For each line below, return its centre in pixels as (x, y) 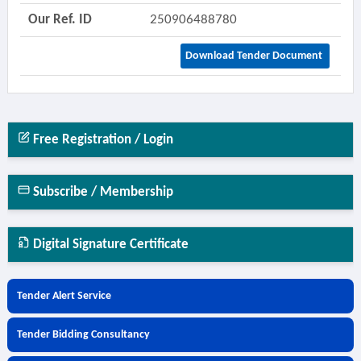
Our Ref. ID (60, 20)
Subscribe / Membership (101, 192)
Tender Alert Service (64, 296)
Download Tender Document (255, 56)
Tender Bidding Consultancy (83, 335)
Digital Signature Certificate (109, 245)
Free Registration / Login (101, 140)
